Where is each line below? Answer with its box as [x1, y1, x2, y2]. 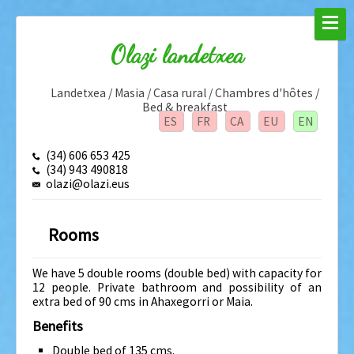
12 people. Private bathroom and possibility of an [32, 280, 322, 295]
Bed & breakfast [142, 100, 228, 115]
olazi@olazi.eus [45, 176, 130, 191]
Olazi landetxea [110, 41, 244, 69]
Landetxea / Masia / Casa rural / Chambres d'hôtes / [51, 85, 319, 100]
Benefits [32, 317, 83, 335]
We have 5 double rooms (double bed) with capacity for [32, 265, 322, 281]
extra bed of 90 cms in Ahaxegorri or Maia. [32, 294, 253, 309]
